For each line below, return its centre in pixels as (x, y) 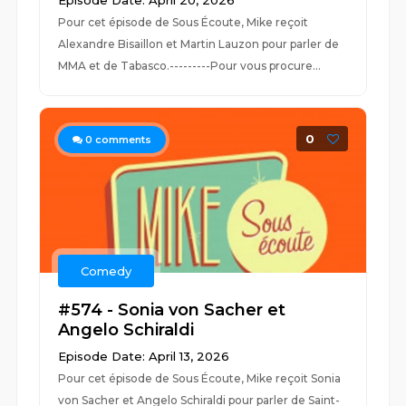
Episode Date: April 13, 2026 (144, 356)
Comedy (106, 271)
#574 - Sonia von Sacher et (172, 310)
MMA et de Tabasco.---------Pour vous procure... (190, 66)
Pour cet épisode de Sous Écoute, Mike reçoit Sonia (200, 378)
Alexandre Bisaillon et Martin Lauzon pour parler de (199, 44)
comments (122, 140)
